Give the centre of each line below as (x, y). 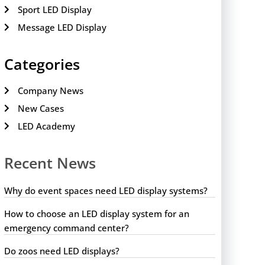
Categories (42, 64)
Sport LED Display (54, 9)
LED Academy (46, 126)
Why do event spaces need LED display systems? (106, 190)
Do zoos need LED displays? (62, 251)
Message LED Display (62, 27)
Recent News (50, 162)
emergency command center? (67, 227)
